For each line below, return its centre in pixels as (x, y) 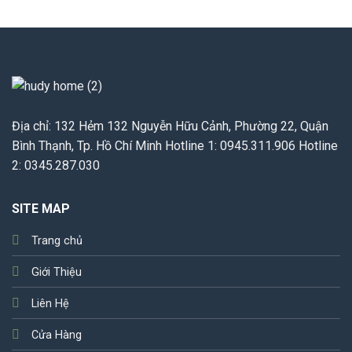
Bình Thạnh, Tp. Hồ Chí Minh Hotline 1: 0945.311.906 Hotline (175, 145)
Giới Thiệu (56, 272)
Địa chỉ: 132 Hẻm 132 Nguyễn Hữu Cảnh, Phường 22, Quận (170, 126)
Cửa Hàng (56, 335)
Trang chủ (57, 240)
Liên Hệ (50, 303)
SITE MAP (40, 208)
